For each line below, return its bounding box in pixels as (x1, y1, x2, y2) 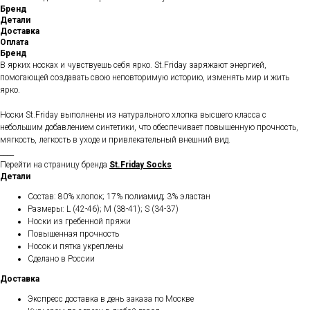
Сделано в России (28, 254, 95, 264)
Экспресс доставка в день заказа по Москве (28, 294, 194, 304)
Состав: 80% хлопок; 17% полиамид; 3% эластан (28, 192, 210, 202)
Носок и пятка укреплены (28, 241, 124, 252)
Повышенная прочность (28, 229, 119, 239)
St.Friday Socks (109, 160, 172, 170)
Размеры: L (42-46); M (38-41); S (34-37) (28, 204, 179, 215)
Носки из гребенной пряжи (28, 217, 131, 227)
